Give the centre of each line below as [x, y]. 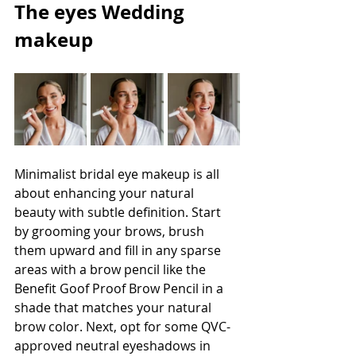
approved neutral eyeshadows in [114, 346]
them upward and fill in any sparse [119, 250]
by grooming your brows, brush [111, 231]
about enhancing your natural [106, 193]
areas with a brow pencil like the [112, 269]
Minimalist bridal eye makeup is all [118, 174]
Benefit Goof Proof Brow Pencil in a [120, 288]
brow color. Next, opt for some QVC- [122, 327]
